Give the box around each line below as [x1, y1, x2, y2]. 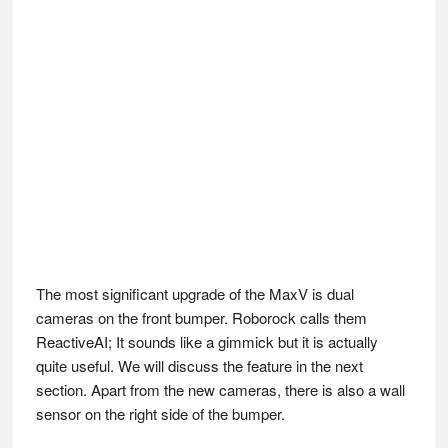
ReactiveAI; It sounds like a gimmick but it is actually [35, 331, 378, 353]
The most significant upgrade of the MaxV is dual [35, 283, 354, 305]
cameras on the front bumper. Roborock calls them [35, 307, 367, 329]
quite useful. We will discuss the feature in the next [35, 355, 363, 377]
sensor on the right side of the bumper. [35, 403, 285, 425]
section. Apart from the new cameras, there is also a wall [35, 379, 405, 401]
